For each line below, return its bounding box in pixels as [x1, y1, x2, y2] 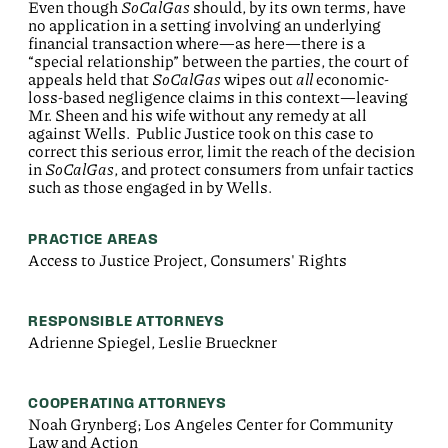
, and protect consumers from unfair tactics [114, 160, 414, 178]
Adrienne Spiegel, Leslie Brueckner [28, 333, 277, 351]
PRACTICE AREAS [28, 231, 159, 247]
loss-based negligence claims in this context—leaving [28, 88, 408, 106]
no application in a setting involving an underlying [28, 16, 381, 34]
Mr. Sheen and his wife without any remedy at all [28, 106, 367, 124]
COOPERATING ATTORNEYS [28, 395, 227, 411]
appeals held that [28, 70, 152, 88]
